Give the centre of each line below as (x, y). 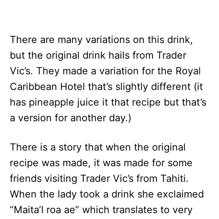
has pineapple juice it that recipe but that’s (108, 102)
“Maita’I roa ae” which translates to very (101, 209)
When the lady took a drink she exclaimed (107, 194)
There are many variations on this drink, (101, 39)
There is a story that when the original (98, 147)
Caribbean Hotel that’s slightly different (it (106, 86)
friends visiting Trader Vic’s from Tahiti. (99, 178)
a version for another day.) (71, 118)
